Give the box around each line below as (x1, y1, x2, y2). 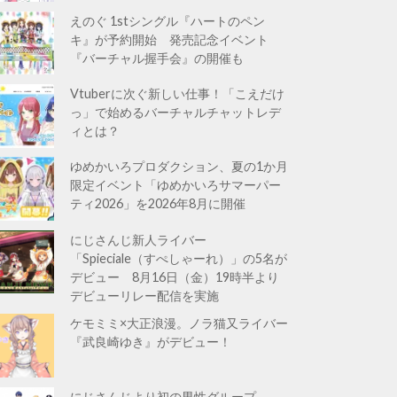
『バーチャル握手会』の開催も (70, 50, 245, 66)
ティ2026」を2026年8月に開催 (70, 196, 246, 212)
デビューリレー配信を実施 (70, 287, 220, 303)
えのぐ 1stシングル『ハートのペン (70, 12, 266, 28)
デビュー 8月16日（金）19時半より (70, 269, 280, 284)
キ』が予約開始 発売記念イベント (70, 31, 269, 47)
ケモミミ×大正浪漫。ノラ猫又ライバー (70, 315, 289, 331)
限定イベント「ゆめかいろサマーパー (70, 177, 282, 193)
